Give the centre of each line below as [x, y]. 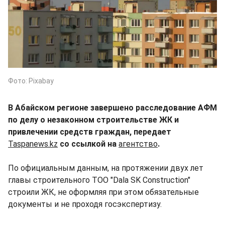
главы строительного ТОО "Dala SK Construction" [99, 180]
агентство [138, 144]
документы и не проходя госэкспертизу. [85, 204]
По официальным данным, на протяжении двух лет [106, 168]
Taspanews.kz [33, 144]
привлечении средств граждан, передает [90, 132]
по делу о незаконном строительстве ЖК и [93, 120]
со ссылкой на [88, 144]
